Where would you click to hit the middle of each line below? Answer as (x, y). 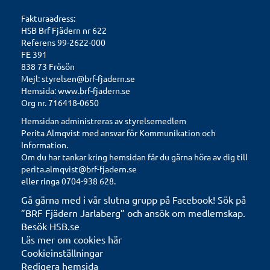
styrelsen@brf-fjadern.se (88, 78)
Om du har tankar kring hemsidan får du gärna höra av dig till (134, 157)
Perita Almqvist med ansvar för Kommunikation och (118, 133)
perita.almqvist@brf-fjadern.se (79, 169)
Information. (45, 145)
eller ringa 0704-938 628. (68, 181)
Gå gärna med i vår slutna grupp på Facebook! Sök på (133, 199)
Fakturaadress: (48, 18)
